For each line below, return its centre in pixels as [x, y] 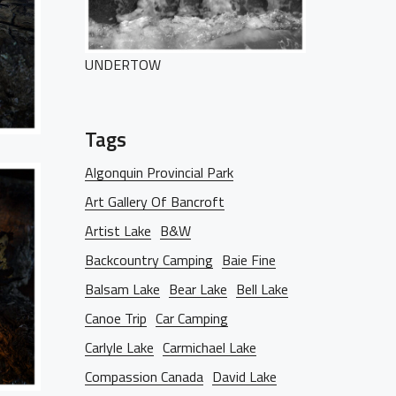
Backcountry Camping [149, 260]
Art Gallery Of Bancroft [155, 202]
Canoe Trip [116, 318]
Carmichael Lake [209, 347]
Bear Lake [198, 289]
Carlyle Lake [119, 347]
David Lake [244, 377]
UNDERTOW [123, 65]
